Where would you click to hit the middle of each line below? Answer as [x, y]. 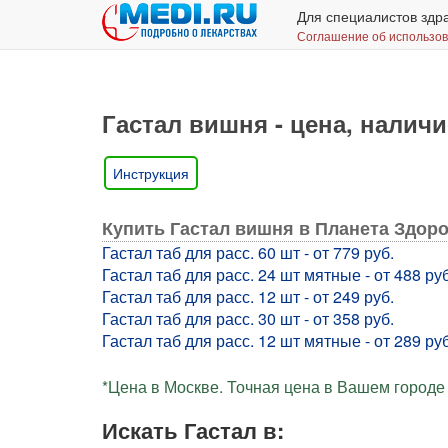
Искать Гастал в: [193, 430]
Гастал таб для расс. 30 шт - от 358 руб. [248, 318]
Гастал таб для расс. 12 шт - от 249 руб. [248, 296]
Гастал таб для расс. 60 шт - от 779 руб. [248, 252]
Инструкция [151, 173]
